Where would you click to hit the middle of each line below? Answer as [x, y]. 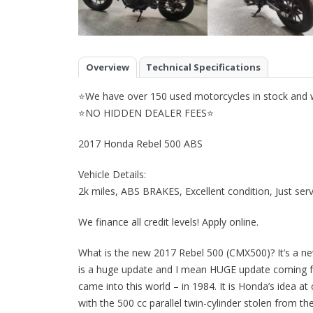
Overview [107, 67]
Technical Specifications [204, 67]
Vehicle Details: [112, 175]
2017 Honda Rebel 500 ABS [140, 144]
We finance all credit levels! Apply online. [168, 222]
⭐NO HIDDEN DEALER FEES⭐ [146, 113]
